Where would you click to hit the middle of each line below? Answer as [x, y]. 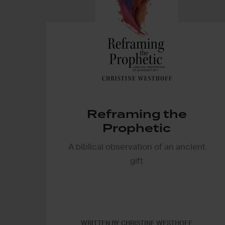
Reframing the [137, 114]
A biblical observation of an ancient [137, 147]
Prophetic [137, 128]
